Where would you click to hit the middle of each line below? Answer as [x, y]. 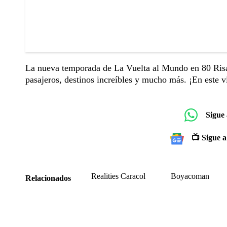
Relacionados [48, 178]
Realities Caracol [118, 176]
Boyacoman [190, 176]
